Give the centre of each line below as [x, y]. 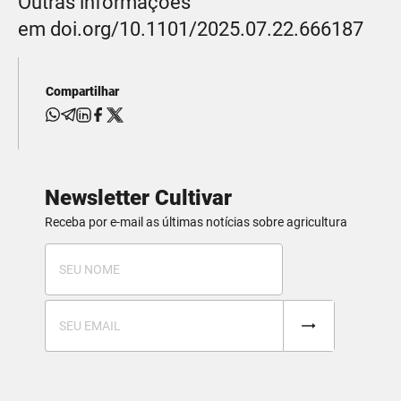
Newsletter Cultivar [138, 197]
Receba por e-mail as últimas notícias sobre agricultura [196, 222]
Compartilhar [82, 91]
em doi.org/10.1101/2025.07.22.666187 [191, 29]
